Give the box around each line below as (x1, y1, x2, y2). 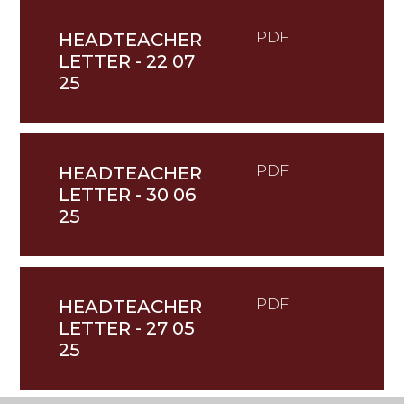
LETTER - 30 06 (58, 184, 196, 207)
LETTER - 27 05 (58, 317, 195, 340)
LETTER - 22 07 (58, 50, 195, 73)
